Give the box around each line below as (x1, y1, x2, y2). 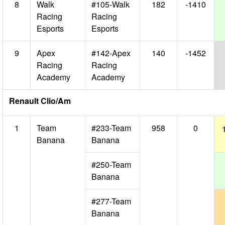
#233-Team (91, 122, 131, 134)
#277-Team (91, 195, 131, 207)
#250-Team (91, 159, 131, 170)
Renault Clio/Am (9, 95, 71, 106)
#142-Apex (91, 47, 131, 59)
